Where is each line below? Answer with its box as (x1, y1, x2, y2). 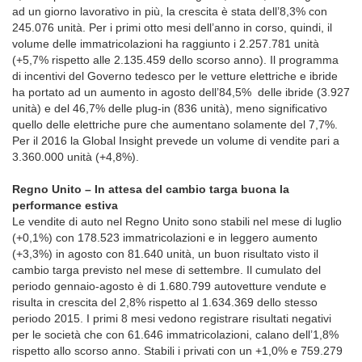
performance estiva (12, 199, 128, 212)
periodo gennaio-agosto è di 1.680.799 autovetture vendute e (12, 280, 326, 293)
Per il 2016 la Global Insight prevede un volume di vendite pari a (12, 134, 339, 147)
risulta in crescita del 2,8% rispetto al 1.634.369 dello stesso (12, 296, 318, 309)
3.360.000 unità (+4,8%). (12, 150, 142, 163)
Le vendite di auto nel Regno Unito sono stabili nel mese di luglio (12, 215, 342, 228)
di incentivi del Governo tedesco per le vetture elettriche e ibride (12, 69, 338, 82)
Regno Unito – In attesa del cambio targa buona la (12, 183, 289, 196)
